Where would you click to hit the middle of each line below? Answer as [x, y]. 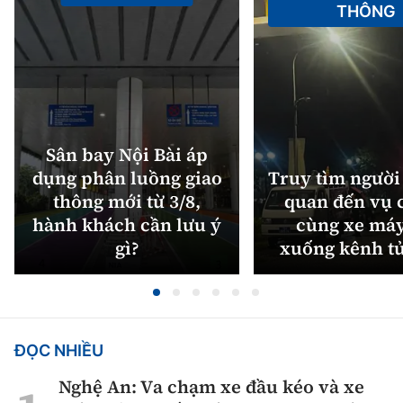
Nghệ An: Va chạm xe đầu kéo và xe [211, 387]
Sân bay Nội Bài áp [127, 155]
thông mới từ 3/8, [127, 202]
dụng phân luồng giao [127, 179]
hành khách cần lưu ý [127, 225]
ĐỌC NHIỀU [59, 351]
